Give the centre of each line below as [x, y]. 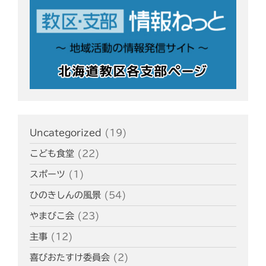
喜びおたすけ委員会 [70, 258]
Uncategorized [66, 133]
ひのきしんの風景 [65, 195]
